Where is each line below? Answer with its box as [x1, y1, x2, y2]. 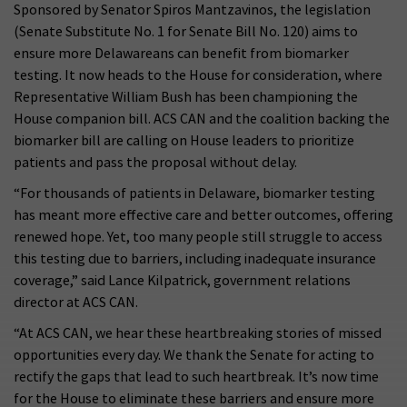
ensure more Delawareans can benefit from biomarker [14, 44, 349, 63]
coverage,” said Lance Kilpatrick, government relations [14, 271, 351, 290]
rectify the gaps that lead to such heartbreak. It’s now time [14, 367, 379, 386]
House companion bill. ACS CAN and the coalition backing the [14, 109, 390, 128]
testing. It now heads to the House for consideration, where [14, 65, 382, 84]
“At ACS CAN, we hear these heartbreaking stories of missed [14, 323, 382, 342]
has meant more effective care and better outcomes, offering [14, 205, 393, 224]
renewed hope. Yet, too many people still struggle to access [14, 227, 382, 246]
